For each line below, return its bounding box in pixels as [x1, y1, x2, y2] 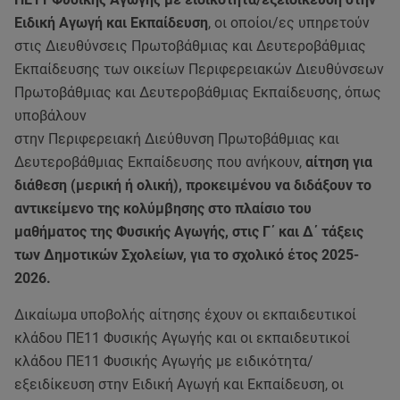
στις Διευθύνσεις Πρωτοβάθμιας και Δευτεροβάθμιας [14, 37, 366, 54]
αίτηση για [305, 154, 372, 171]
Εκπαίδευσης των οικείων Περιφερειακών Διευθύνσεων [14, 61, 384, 78]
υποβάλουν [14, 107, 87, 124]
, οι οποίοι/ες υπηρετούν [208, 14, 370, 31]
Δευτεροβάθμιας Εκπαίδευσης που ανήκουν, [14, 154, 305, 171]
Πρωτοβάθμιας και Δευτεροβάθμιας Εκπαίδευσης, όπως [14, 84, 381, 101]
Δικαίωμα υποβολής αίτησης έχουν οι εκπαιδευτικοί [14, 306, 356, 323]
